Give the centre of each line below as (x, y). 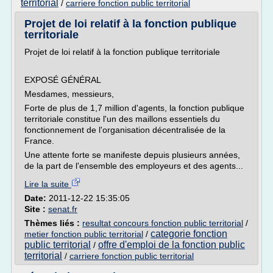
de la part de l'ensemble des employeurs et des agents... (134, 166)
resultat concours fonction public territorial (163, 223)
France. (39, 141)
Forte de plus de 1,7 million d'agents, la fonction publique (134, 108)
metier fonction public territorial (84, 234)
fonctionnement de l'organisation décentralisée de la (125, 130)
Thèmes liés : (53, 223)
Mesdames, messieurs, (69, 94)
